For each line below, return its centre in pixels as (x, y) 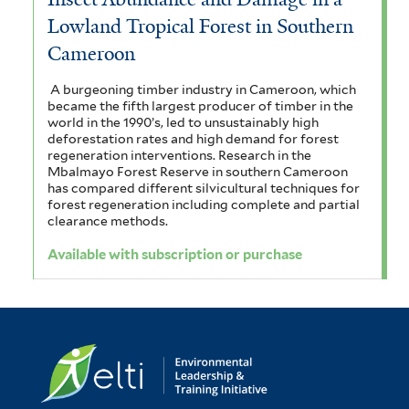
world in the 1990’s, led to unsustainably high (183, 122)
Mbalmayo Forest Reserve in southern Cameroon (198, 171)
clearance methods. (108, 220)
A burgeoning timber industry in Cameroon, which (203, 89)
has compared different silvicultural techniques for (204, 188)
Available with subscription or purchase (175, 255)
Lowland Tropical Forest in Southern (200, 26)
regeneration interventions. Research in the (179, 155)
